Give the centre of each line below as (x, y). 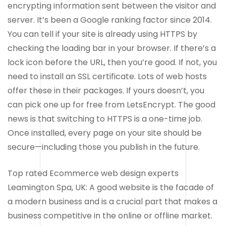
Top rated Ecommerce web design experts (93, 173)
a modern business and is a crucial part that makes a (112, 201)
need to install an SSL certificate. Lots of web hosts (107, 76)
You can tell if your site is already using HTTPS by (102, 34)
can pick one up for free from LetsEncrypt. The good (111, 104)
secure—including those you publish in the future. (104, 147)
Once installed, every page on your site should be (105, 133)
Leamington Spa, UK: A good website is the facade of (111, 187)
